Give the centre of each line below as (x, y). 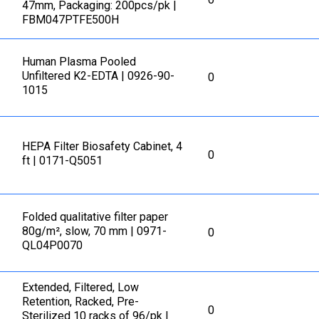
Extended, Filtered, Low (81, 288)
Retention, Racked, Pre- (81, 302)
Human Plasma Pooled (79, 62)
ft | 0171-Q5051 (63, 161)
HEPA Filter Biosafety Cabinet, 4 (103, 147)
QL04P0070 (53, 246)
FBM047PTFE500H (71, 20)
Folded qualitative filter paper (95, 217)
